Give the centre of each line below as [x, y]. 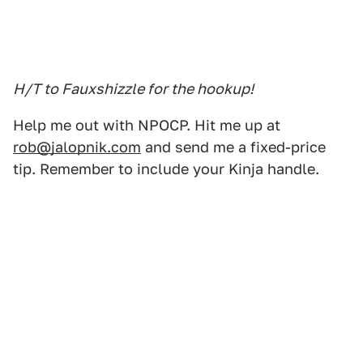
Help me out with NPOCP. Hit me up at [147, 125]
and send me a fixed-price [233, 147]
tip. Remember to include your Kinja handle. [166, 169]
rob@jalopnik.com [77, 147]
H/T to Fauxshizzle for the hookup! [133, 89]
